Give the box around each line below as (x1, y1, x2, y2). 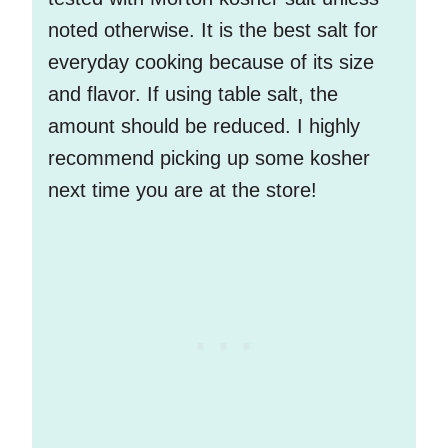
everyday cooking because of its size (48, 51, 374, 74)
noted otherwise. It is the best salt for (48, 19, 378, 42)
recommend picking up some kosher (48, 147, 370, 170)
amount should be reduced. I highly (48, 115, 360, 138)
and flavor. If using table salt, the (48, 83, 338, 106)
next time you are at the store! (48, 179, 317, 202)
